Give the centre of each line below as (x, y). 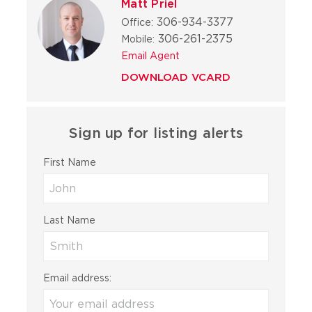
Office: (138, 22)
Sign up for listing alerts (156, 133)
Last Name (70, 220)
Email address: (78, 278)
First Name (70, 162)
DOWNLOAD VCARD (176, 77)
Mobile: (138, 39)
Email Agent (151, 56)
